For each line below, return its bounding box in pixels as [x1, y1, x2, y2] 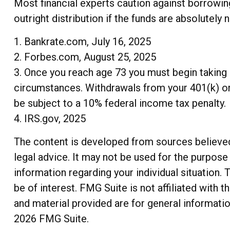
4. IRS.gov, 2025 [13, 112, 86, 125]
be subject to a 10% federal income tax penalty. [13, 97, 226, 110]
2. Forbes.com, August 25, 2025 [13, 51, 156, 64]
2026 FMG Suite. [13, 213, 89, 225]
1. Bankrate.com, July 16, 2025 [13, 35, 151, 48]
